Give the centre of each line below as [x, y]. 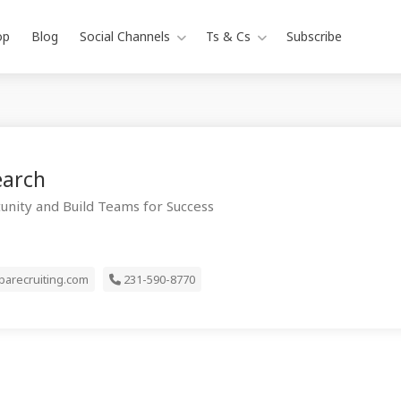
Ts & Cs [228, 36]
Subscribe [314, 36]
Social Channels [125, 36]
